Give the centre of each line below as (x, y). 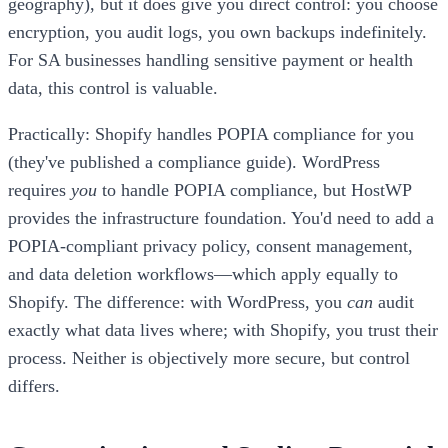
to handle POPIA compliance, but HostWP (254, 190)
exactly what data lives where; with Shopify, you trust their (223, 330)
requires (39, 190)
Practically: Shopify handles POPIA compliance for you (211, 134)
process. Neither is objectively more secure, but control (209, 358)
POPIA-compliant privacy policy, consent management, (210, 246)
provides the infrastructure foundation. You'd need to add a (221, 218)
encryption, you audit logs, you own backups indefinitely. (217, 32)
